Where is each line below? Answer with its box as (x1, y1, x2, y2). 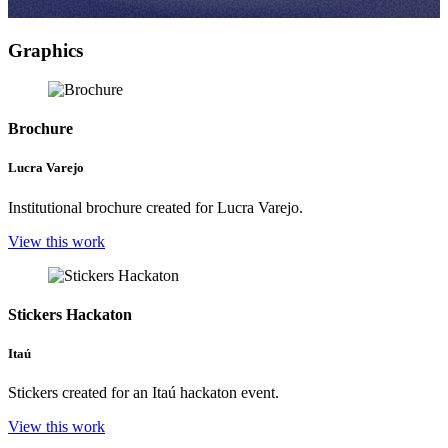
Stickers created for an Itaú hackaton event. (8, 384, 279, 402)
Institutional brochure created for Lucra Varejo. (8, 198, 303, 216)
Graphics (8, 40, 83, 62)
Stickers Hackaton (8, 305, 132, 323)
